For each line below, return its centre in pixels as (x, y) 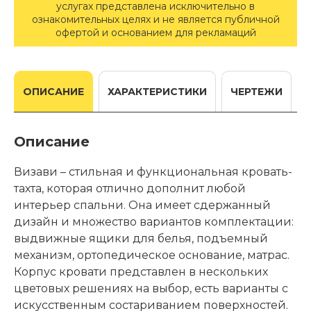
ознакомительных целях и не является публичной (155, 19)
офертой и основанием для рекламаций (155, 33)
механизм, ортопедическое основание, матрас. (152, 255)
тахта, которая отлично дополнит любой (130, 188)
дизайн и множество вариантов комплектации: (154, 222)
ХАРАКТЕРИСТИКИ (157, 92)
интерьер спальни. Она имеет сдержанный (142, 205)
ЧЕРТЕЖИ (257, 92)
